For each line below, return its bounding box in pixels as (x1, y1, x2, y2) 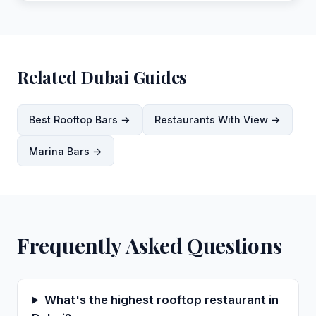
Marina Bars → (29, 145, 102, 157)
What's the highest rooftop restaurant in (44, 293, 279, 308)
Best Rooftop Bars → (29, 114, 130, 126)
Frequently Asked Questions (17, 231, 282, 260)
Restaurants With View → (154, 114, 281, 126)
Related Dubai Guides (17, 65, 188, 88)
